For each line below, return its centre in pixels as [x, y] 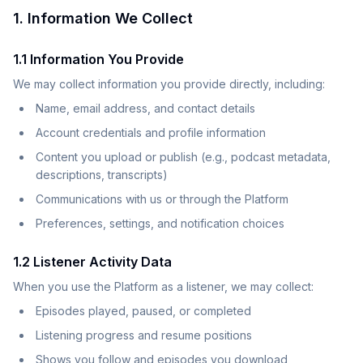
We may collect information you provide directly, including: [169, 84]
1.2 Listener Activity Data [92, 262]
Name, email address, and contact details [145, 108]
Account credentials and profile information [151, 132]
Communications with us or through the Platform [162, 199]
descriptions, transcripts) [102, 175]
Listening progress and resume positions [144, 335]
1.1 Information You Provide [98, 59]
